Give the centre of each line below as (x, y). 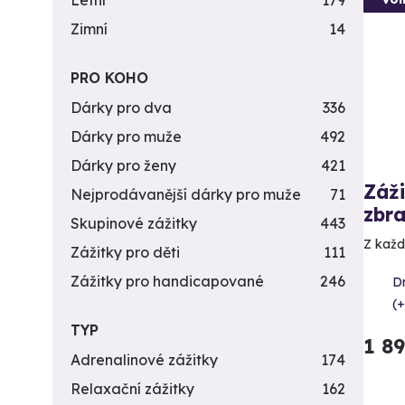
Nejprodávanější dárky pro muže (186, 194)
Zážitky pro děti (125, 252)
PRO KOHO (109, 78)
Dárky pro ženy (123, 165)
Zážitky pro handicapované (167, 281)
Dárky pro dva (121, 108)
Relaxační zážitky (132, 389)
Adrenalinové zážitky (144, 360)
